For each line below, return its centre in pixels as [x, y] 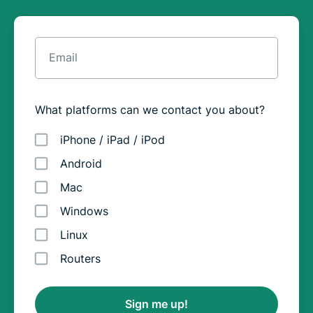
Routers [80, 259]
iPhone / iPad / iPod [112, 140]
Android [81, 163]
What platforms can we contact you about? [150, 110]
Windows [84, 211]
